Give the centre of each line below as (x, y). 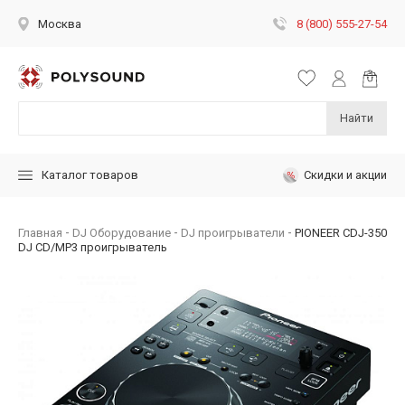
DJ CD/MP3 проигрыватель (93, 247)
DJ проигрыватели (233, 232)
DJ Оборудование (122, 232)
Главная (40, 232)
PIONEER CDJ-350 (341, 232)
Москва (60, 24)
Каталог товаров (90, 175)
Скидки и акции (345, 174)
